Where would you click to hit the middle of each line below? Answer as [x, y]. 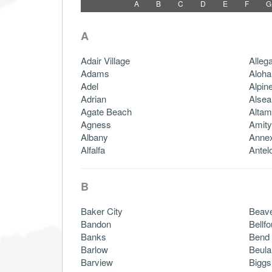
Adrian [93, 98]
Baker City [102, 211]
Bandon [96, 223]
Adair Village [105, 60]
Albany [94, 137]
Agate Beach [106, 111]
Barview [97, 262]
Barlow [94, 249]
